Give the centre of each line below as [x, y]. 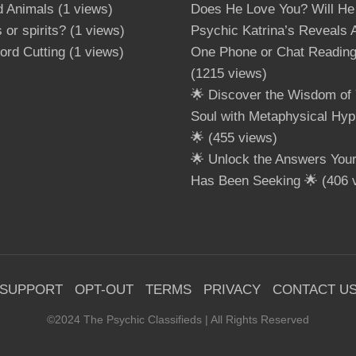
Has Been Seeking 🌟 [254, 180]
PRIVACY [232, 289]
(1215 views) [228, 73]
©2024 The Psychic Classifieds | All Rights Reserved [178, 319]
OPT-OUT [104, 289]
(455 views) [240, 137]
